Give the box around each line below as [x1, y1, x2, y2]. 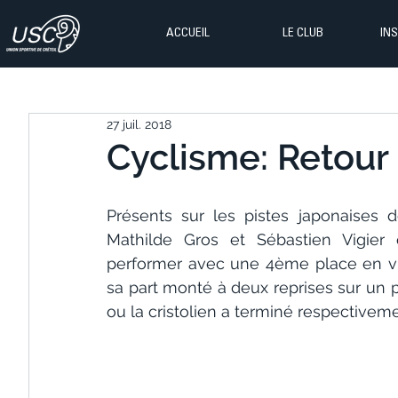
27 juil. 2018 [107, 116, 171, 131]
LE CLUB [282, 28, 323, 40]
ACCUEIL [166, 28, 210, 40]
